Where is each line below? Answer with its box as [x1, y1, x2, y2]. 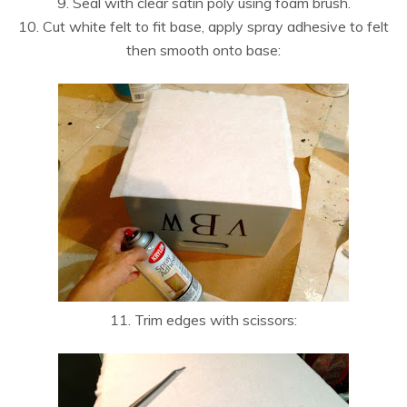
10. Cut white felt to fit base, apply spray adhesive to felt [18, 17, 389, 36]
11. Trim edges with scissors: [110, 311, 297, 330]
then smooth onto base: [126, 41, 281, 60]
